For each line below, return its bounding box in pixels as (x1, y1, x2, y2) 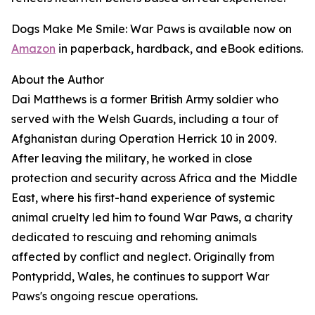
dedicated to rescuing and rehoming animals (11, 230, 257, 245)
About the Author (11, 72, 104, 87)
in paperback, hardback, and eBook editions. (56, 41, 303, 56)
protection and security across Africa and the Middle (11, 171, 297, 186)
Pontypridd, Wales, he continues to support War (11, 269, 269, 284)
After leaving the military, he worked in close (11, 151, 252, 166)
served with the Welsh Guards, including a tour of (11, 112, 278, 127)
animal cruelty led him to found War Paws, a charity (11, 210, 292, 225)
